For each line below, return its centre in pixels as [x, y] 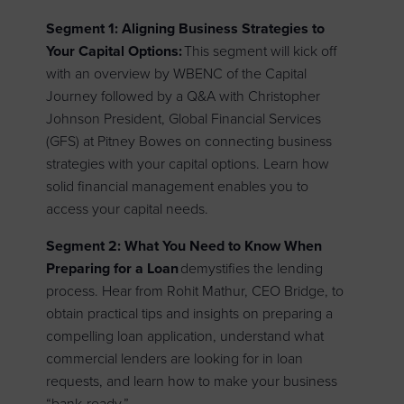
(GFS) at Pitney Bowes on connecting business [189, 142]
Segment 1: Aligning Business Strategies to [186, 29]
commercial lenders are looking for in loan [175, 359]
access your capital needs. [128, 210]
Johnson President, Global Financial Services [184, 119]
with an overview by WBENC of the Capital [177, 74]
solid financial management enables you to [178, 187]
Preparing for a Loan [113, 269]
